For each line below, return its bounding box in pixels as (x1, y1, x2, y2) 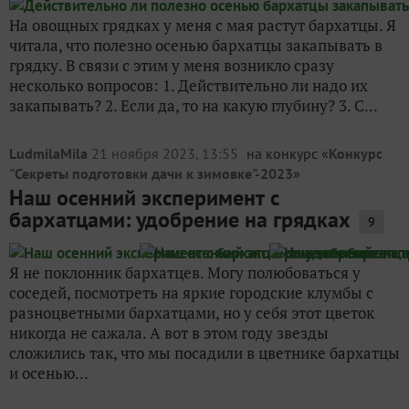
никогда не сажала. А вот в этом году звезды (9, 322, 329, 343)
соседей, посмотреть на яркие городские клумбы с (9, 282, 373, 303)
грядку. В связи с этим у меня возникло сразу (9, 55, 334, 76)
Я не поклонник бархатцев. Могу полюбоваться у (9, 262, 361, 283)
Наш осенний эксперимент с (9, 184, 279, 212)
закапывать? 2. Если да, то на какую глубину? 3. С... (9, 95, 378, 116)
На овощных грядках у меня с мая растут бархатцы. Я (9, 15, 396, 36)
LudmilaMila (9, 144, 88, 163)
